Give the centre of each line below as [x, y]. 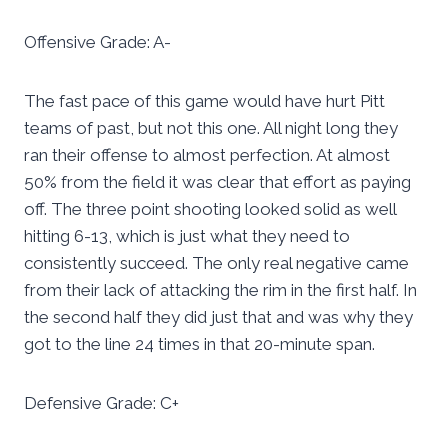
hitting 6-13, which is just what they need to [187, 236]
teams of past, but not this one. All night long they [211, 128]
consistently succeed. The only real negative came [216, 263]
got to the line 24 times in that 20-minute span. [199, 344]
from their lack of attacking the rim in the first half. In [220, 290]
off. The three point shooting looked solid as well [210, 209]
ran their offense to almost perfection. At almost [207, 155]
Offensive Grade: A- [97, 42]
